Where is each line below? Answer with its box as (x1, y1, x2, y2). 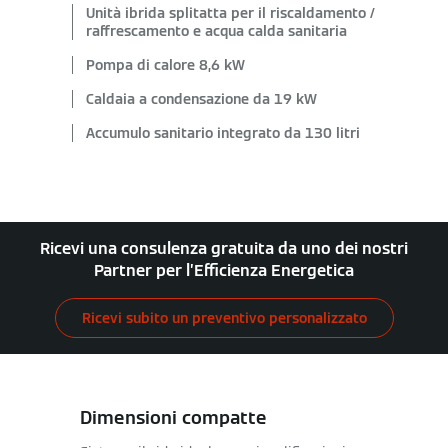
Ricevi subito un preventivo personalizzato (81, 309, 367, 327)
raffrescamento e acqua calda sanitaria (86, 22, 347, 40)
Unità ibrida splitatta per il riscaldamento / (86, 4, 375, 22)
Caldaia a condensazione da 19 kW (86, 90, 317, 108)
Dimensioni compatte (80, 406, 267, 429)
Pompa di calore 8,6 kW (86, 56, 245, 74)
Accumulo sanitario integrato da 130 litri (86, 124, 360, 142)
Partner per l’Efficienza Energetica (94, 260, 354, 281)
